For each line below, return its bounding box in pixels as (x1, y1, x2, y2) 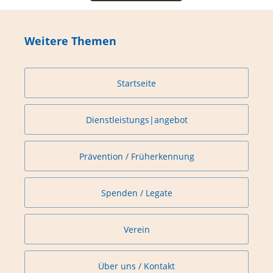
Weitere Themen (24, 34, 116, 49)
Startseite (117, 77, 156, 89)
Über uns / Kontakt (98, 260, 175, 272)
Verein (123, 223, 150, 235)
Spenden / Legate (101, 186, 172, 199)
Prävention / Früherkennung (79, 150, 194, 162)
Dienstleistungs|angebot (85, 113, 188, 126)
